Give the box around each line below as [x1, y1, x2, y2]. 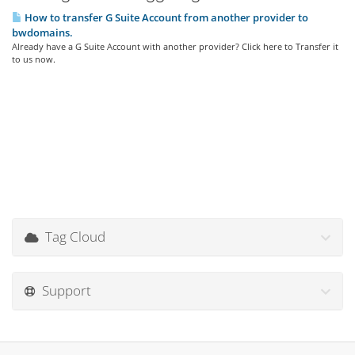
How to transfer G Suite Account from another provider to [22, 10, 308, 25]
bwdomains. [12, 25, 73, 40]
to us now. [12, 53, 55, 65]
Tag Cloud [39, 227, 105, 246]
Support [36, 281, 91, 300]
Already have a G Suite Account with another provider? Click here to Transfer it [12, 40, 338, 52]
